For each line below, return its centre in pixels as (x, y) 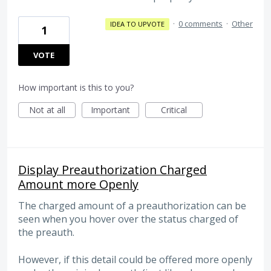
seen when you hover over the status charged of (128, 219)
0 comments (201, 24)
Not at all (47, 110)
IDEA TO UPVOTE (137, 24)
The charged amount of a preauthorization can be (132, 206)
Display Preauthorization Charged (113, 170)
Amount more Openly (78, 184)
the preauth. (46, 233)
